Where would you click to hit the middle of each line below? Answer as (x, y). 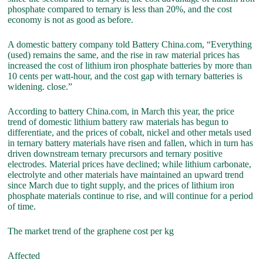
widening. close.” (40, 87)
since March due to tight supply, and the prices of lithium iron (121, 186)
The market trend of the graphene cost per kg (91, 231)
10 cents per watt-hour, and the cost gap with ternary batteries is (125, 76)
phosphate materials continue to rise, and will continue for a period (131, 196)
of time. (22, 207)
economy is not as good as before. (71, 20)
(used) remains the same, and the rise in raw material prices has (124, 55)
